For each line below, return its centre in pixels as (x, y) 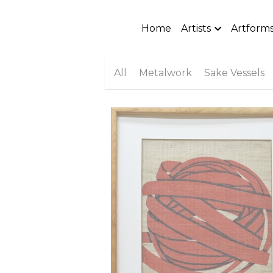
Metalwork (165, 73)
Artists (196, 28)
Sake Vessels (234, 73)
